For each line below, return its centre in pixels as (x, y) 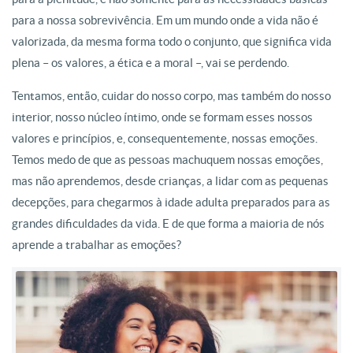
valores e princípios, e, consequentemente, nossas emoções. (165, 138)
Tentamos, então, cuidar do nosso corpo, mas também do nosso (171, 96)
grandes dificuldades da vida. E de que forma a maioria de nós (168, 223)
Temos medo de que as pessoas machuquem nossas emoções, (167, 160)
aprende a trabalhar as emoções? (97, 245)
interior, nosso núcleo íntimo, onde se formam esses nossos (162, 117)
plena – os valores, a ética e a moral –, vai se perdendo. (150, 63)
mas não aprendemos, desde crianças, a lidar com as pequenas (170, 181)
